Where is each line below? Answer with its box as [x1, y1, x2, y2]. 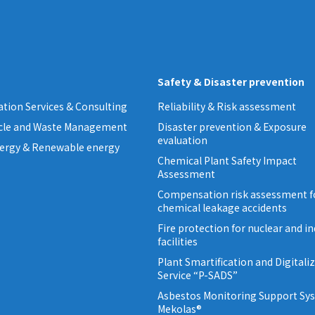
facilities [157, 234, 198, 249]
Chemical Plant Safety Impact [157, 153, 297, 168]
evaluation [157, 133, 207, 148]
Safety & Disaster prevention [157, 75, 304, 89]
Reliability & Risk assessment [157, 99, 296, 114]
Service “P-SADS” [157, 268, 238, 283]
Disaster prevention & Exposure [157, 120, 307, 134]
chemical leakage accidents [157, 200, 287, 215]
